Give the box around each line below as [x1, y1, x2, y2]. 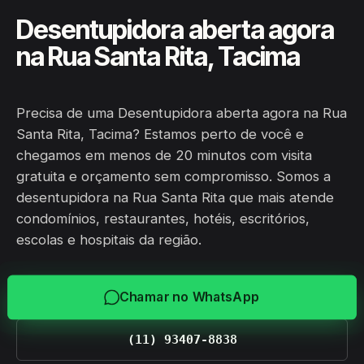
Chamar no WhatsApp [122, 288, 257, 305]
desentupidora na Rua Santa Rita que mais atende [16, 189, 334, 206]
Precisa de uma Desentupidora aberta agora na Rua [16, 105, 347, 121]
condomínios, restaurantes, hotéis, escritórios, [16, 210, 310, 227]
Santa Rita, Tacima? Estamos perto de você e [16, 126, 304, 142]
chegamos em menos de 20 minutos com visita [16, 147, 312, 163]
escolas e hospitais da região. [16, 232, 201, 248]
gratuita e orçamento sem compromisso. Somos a [16, 168, 331, 184]
